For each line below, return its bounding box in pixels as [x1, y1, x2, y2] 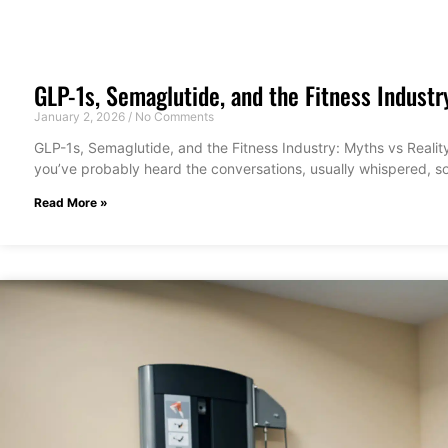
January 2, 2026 [34, 108, 128, 124]
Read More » [34, 194, 108, 210]
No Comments [132, 108, 214, 124]
